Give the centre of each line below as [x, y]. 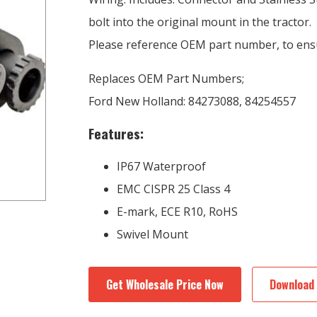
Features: [116, 134]
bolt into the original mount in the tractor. [200, 22]
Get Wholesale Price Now [165, 285]
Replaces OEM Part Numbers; [166, 79]
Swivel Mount [152, 235]
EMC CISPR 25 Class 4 [173, 189]
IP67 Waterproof [161, 167]
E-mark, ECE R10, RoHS [177, 212]
